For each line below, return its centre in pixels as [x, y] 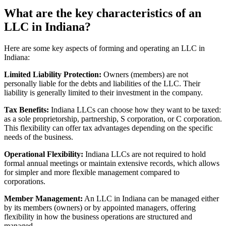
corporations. [25, 181]
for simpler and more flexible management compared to [92, 172]
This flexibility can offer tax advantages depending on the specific [108, 128]
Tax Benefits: [26, 109]
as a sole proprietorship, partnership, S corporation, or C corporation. [113, 119]
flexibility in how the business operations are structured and [98, 216]
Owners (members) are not [145, 74]
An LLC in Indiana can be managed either [151, 198]
